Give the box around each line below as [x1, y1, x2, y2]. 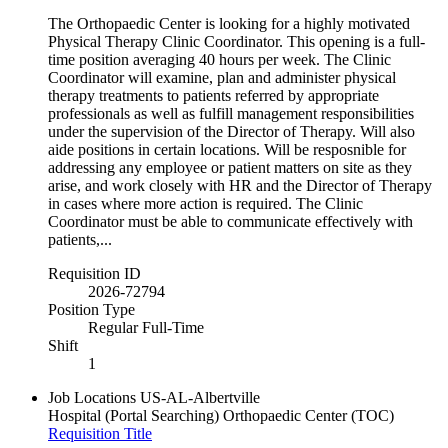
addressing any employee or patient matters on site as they [48, 158, 412, 176]
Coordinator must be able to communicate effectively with [48, 212, 413, 230]
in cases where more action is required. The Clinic [48, 194, 363, 212]
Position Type [48, 300, 135, 318]
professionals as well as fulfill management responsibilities [48, 104, 414, 122]
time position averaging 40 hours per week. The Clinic [48, 50, 391, 68]
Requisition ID [48, 264, 141, 282]
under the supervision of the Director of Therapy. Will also [48, 122, 415, 140]
